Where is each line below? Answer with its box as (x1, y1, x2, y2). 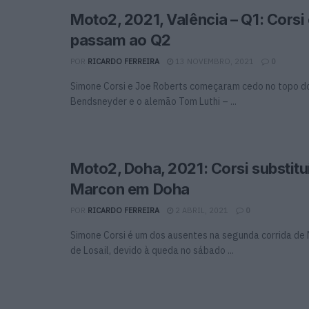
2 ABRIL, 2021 (173, 205, 228, 215)
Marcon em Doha (70, 179, 190, 198)
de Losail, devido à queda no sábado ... (70, 243, 234, 257)
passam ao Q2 (70, 30, 171, 49)
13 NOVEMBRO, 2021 (173, 56, 254, 66)
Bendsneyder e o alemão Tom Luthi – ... (70, 94, 237, 108)
